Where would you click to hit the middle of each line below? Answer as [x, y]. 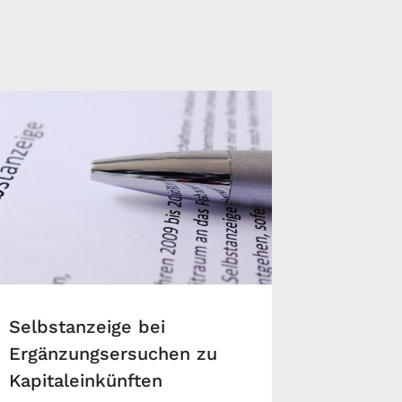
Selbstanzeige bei [87, 327]
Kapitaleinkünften [86, 381]
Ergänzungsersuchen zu [114, 354]
